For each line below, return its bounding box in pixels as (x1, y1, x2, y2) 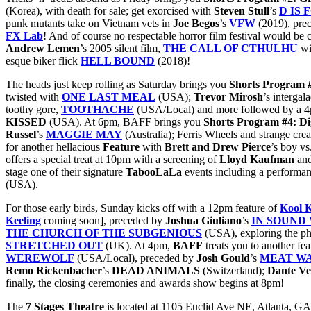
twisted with (6, 90, 62, 103)
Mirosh (229, 90, 263, 103)
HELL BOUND (81, 54, 155, 67)
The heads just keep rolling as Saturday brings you (6, 78, 229, 90)
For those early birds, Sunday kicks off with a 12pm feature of (6, 201, 280, 214)
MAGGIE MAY (46, 128, 122, 140)
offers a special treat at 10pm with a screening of (6, 153, 219, 165)
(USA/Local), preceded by (74, 251, 196, 264)
